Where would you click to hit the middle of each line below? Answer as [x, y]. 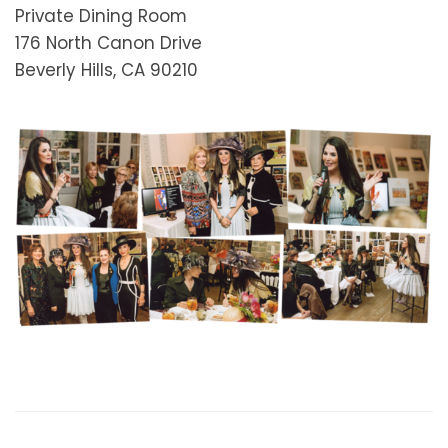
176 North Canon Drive [108, 43]
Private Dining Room [101, 16]
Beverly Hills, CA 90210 [106, 70]
